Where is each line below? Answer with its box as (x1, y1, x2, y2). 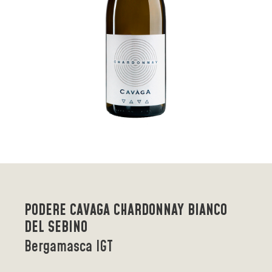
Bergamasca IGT (24, 237, 113, 258)
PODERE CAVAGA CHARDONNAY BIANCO (24, 200, 227, 222)
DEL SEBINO (24, 217, 87, 239)
